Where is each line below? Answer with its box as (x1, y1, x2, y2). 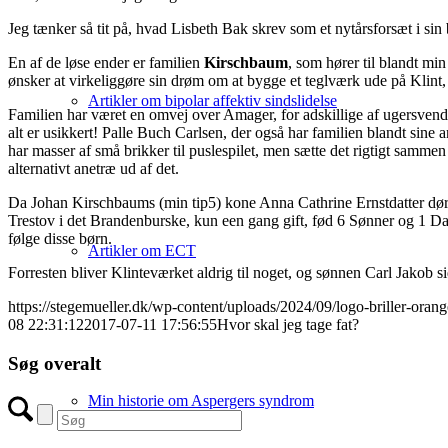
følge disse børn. (8, 229, 112, 247)
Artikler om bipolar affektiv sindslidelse (88, 92, 337, 109)
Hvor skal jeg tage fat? (217, 315, 359, 333)
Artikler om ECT (88, 242, 196, 259)
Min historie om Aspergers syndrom (88, 392, 314, 409)
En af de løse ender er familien (8, 53, 204, 71)
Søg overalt (8, 352, 101, 374)
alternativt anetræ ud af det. (8, 159, 179, 177)
